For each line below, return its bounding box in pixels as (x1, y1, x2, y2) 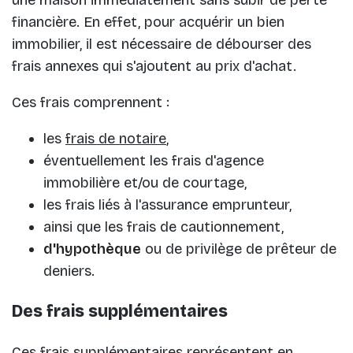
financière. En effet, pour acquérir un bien (12, 13, 284, 32)
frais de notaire (65, 130, 166, 148)
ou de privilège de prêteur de (141, 240, 336, 258)
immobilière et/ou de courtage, (43, 174, 247, 192)
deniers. (43, 262, 95, 281)
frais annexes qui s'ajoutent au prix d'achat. (12, 58, 296, 76)
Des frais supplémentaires (12, 301, 228, 322)
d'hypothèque (43, 240, 141, 258)
